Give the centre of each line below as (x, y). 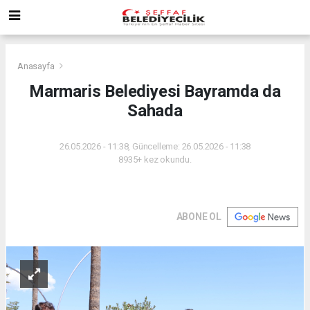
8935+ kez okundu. (155, 159)
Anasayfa (37, 66)
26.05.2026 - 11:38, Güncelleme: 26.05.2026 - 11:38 (155, 146)
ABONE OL (199, 216)
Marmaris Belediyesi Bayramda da (155, 91)
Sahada (155, 110)
